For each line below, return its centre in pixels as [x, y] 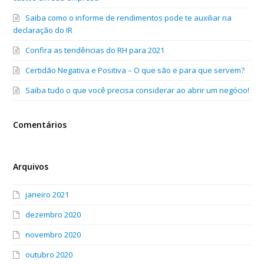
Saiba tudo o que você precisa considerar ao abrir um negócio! [138, 90]
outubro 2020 [49, 254]
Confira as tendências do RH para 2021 [95, 50]
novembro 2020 [53, 234]
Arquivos [31, 166]
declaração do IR [43, 30]
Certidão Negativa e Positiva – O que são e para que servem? [135, 70]
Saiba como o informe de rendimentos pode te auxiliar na [129, 17]
